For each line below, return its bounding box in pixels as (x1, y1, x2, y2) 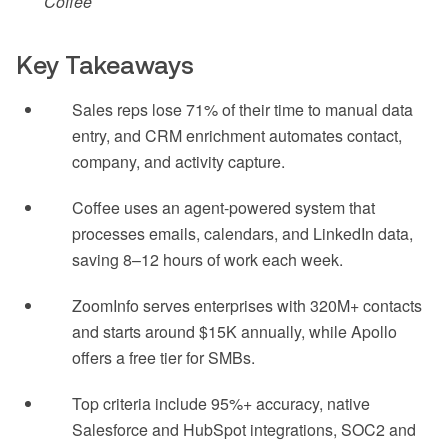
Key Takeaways (16, 51, 194, 80)
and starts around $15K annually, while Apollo (72, 320, 397, 344)
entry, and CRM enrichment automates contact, (72, 124, 402, 148)
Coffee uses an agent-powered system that (72, 196, 375, 220)
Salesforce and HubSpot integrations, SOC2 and (72, 418, 416, 442)
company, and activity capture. (72, 150, 285, 174)
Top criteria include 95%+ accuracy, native (72, 392, 370, 416)
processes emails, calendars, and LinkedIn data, (72, 222, 413, 246)
